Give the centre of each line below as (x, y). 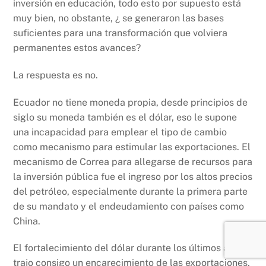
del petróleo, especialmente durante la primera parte (131, 191)
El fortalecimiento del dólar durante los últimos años (129, 248)
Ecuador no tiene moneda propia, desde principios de (131, 102)
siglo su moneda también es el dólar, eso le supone (125, 117)
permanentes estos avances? (77, 48)
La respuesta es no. (56, 75)
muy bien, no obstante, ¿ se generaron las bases (119, 18)
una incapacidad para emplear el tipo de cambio (120, 132)
